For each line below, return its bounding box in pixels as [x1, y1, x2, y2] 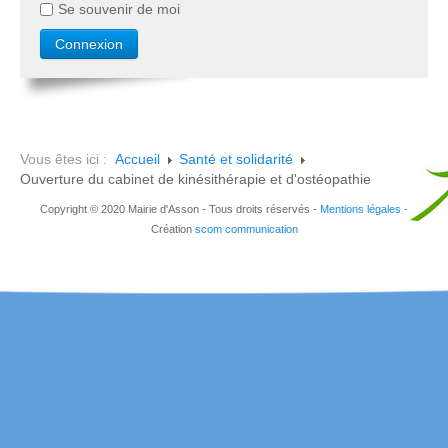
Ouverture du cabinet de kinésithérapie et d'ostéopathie [20, 171, 371, 187]
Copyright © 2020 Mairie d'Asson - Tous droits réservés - [40, 203, 320, 215]
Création [150, 223, 195, 235]
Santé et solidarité [179, 151, 293, 167]
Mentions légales [320, 203, 401, 215]
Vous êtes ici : [20, 151, 115, 167]
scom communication [194, 223, 298, 235]
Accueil [115, 151, 160, 167]
